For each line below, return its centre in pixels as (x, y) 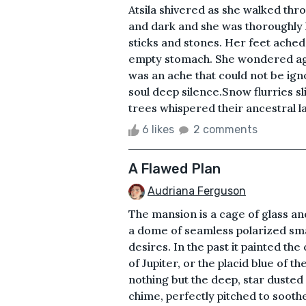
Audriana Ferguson (197, 191)
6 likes (158, 129)
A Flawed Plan (175, 168)
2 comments (225, 129)
